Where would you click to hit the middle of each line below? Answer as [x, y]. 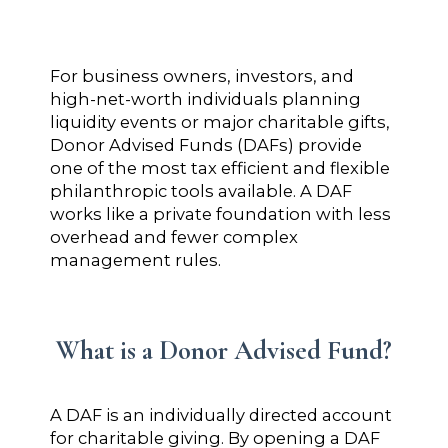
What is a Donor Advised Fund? [224, 350]
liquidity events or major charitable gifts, [220, 122]
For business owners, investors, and [202, 76]
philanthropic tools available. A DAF [201, 191]
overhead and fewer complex [174, 237]
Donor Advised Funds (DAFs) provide [206, 145]
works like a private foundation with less [220, 214]
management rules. [135, 260]
